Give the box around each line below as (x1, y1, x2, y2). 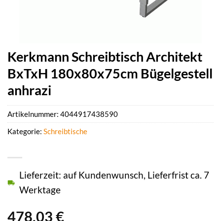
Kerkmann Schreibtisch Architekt (7, 48, 202, 65)
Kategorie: (7, 127, 43, 136)
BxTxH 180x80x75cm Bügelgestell (7, 65, 213, 81)
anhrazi (7, 82, 51, 98)
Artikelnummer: (7, 110, 60, 119)
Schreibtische (43, 127, 87, 136)
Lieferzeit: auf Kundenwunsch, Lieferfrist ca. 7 (19, 169, 209, 181)
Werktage (19, 184, 61, 196)
